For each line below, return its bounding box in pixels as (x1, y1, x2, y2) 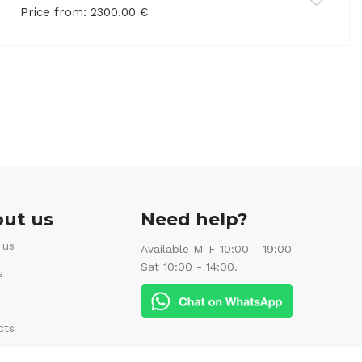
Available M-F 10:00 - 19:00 (141, 242, 293, 255)
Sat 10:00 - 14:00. (141, 259, 238, 273)
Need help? (141, 208, 249, 230)
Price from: (19, 4, 86, 19)
